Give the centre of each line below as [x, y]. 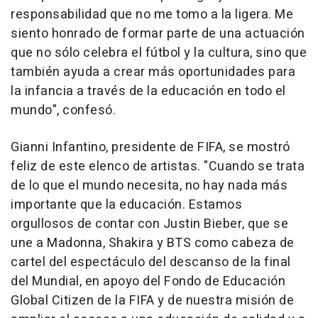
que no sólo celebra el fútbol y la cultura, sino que [159, 53]
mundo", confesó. [63, 111]
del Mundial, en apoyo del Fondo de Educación [148, 282]
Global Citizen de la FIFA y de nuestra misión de [152, 301]
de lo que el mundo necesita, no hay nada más [149, 186]
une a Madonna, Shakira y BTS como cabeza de [153, 243]
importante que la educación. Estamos [126, 205]
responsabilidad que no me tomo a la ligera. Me [152, 15]
